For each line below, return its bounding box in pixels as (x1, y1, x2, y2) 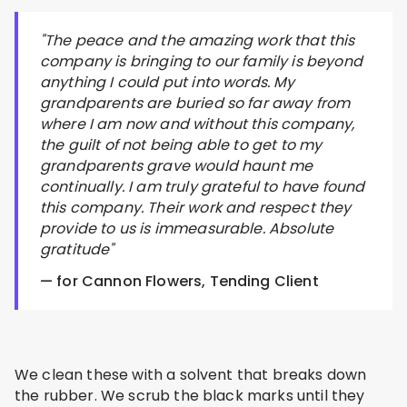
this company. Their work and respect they (40, 196, 352, 218)
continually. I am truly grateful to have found (40, 175, 365, 197)
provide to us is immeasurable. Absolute (40, 217, 334, 239)
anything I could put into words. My (40, 71, 295, 93)
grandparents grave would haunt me (40, 154, 313, 176)
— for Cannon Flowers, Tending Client (40, 270, 319, 292)
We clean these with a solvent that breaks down (15, 363, 367, 385)
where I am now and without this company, (40, 113, 355, 134)
